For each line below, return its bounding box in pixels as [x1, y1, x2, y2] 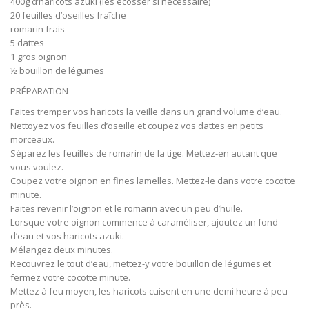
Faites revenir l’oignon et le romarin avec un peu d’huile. [10, 201, 243, 215]
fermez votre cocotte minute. [10, 270, 130, 283]
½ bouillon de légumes [10, 63, 104, 77]
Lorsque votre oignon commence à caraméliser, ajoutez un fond [10, 215, 278, 228]
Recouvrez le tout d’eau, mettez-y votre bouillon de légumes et [10, 257, 271, 270]
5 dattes [10, 36, 44, 49]
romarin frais [10, 22, 65, 35]
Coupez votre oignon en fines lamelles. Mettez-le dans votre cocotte [10, 174, 295, 187]
